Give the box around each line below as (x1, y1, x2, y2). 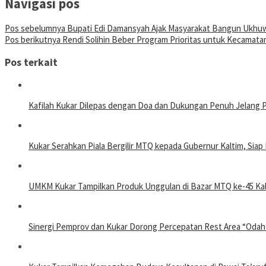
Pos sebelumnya (5, 23, 65, 34)
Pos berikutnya (5, 34, 61, 46)
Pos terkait (5, 55, 58, 69)
